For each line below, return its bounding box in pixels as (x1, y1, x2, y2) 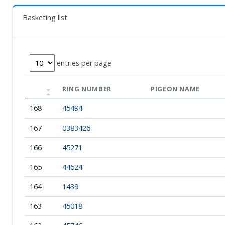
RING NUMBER (62, 84, 112, 93)
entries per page (55, 58, 111, 68)
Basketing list (23, 13, 67, 22)
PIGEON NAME (151, 84, 200, 93)
